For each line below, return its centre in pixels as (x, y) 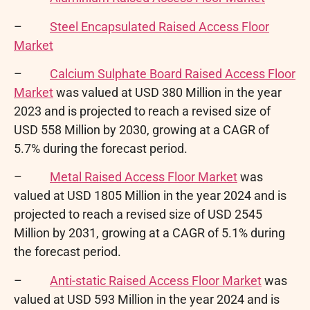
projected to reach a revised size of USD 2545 (138, 215)
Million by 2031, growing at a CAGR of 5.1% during (149, 233)
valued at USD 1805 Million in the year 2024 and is (150, 196)
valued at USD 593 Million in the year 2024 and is (147, 299)
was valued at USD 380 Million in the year (167, 92)
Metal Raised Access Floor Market (144, 177)
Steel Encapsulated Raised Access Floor (159, 26)
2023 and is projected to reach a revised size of (142, 111)
